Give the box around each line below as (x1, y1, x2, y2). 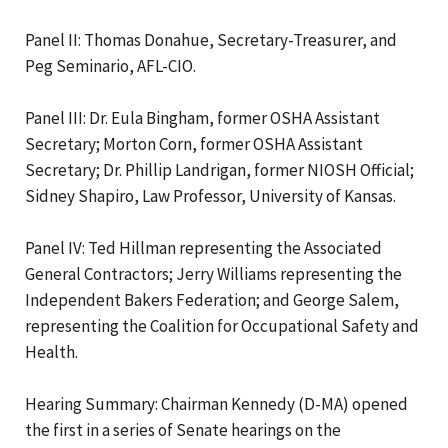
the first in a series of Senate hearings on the (25, 418, 341, 441)
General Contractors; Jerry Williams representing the (25, 262, 402, 285)
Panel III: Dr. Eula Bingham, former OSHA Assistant (25, 106, 380, 129)
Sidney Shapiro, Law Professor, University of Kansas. (25, 184, 396, 207)
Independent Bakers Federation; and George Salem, (25, 288, 399, 311)
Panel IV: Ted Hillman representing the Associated (25, 236, 382, 259)
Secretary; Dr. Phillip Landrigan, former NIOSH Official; (25, 158, 414, 181)
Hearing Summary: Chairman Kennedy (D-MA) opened (25, 392, 408, 415)
